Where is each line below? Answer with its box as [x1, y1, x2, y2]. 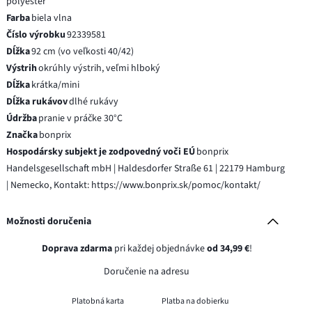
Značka [6, 127, 38, 142]
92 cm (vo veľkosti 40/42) [31, 44, 134, 58]
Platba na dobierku [161, 295, 229, 307]
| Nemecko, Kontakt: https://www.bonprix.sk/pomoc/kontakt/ [6, 178, 261, 192]
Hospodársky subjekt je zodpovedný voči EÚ [6, 144, 196, 159]
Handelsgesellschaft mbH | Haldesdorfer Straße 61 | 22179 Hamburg [6, 161, 286, 175]
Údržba [6, 111, 38, 125]
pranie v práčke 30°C [38, 111, 123, 125]
